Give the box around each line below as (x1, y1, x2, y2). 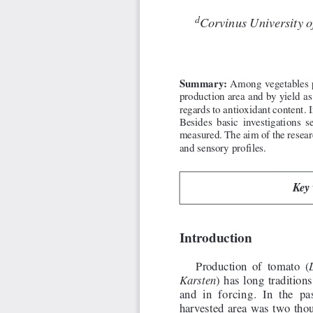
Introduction (179, 232, 252, 247)
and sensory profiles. (179, 143, 266, 156)
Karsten (179, 275, 217, 289)
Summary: (179, 79, 227, 91)
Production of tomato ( (196, 261, 310, 275)
